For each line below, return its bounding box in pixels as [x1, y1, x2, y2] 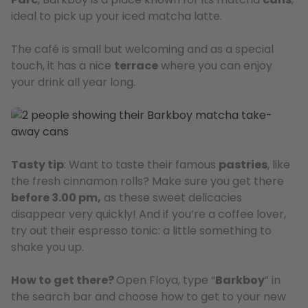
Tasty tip [11, 157, 64, 173]
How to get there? [11, 272, 116, 288]
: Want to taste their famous [64, 157, 219, 173]
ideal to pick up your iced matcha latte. [11, 8, 222, 24]
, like [267, 157, 290, 173]
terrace [114, 58, 158, 74]
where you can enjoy [158, 58, 272, 74]
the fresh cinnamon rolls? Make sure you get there [11, 173, 284, 189]
